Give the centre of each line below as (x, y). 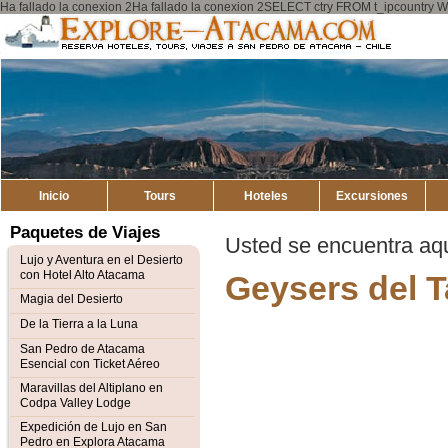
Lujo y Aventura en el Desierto (101, 260)
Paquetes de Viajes (85, 232)
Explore (421, 21)
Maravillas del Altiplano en (91, 388)
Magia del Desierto (71, 299)
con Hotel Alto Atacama (82, 275)
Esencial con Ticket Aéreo (90, 364)
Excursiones (372, 196)
